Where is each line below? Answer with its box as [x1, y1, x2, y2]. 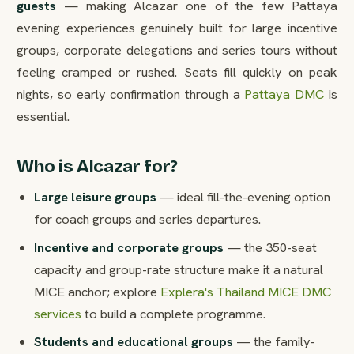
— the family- [232, 333, 315, 351]
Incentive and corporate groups [33, 238, 224, 256]
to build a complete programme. [81, 304, 265, 322]
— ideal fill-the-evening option [156, 188, 330, 206]
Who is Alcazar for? [17, 156, 179, 178]
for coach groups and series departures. [33, 210, 261, 228]
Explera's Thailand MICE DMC [160, 282, 331, 300]
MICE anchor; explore [33, 282, 160, 300]
